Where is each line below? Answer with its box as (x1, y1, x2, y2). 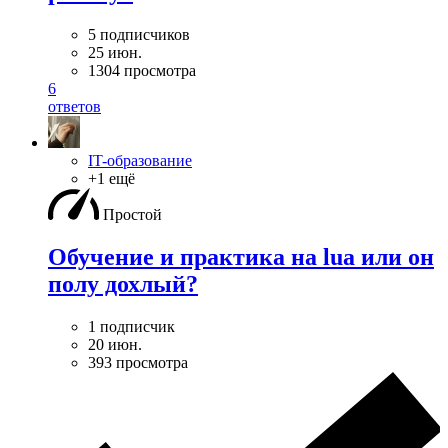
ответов (48, 97, 101, 115)
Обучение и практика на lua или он (48, 243, 434, 270)
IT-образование (88, 151, 192, 169)
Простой (103, 205, 162, 223)
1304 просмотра (88, 61, 196, 79)
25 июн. (88, 43, 142, 61)
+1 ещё (88, 169, 135, 187)
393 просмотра (88, 353, 188, 371)
